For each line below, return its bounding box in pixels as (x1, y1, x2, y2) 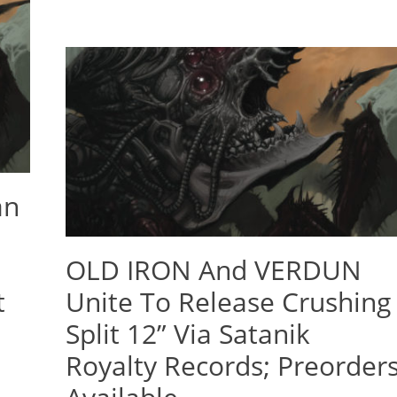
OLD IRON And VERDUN (66, 251, 362, 288)
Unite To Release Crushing (66, 283, 391, 320)
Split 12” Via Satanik (66, 315, 310, 352)
